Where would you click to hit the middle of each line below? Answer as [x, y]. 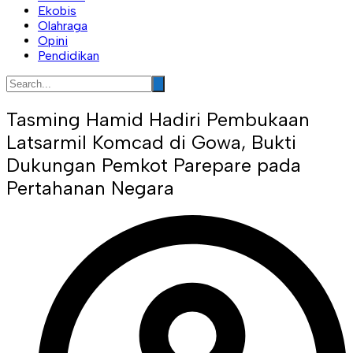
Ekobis [57, 10]
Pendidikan [69, 55]
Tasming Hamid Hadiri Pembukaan [158, 119]
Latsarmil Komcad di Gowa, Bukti [151, 142]
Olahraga [63, 25]
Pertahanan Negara [90, 188]
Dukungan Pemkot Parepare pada [154, 165]
